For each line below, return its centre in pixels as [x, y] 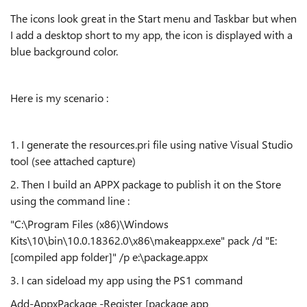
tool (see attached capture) [73, 161]
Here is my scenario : [59, 98]
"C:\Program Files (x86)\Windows [89, 224]
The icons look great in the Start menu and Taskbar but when [153, 18]
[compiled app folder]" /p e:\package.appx [109, 257]
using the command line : [70, 200]
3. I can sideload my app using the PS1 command [126, 280]
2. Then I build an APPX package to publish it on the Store [146, 184]
